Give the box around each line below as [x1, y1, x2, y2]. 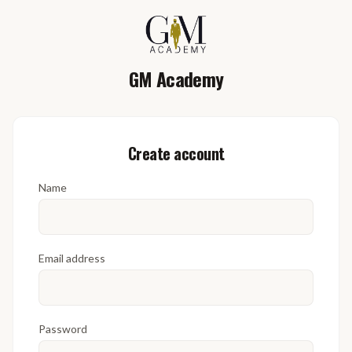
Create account [127, 141, 225, 165]
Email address [38, 251, 105, 265]
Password [38, 321, 87, 335]
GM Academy [128, 64, 224, 93]
